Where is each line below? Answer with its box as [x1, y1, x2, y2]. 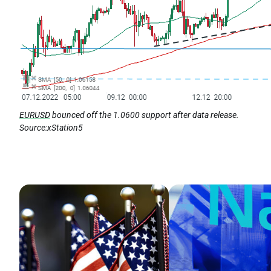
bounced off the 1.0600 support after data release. [50, 109, 239, 121]
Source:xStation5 [19, 122, 87, 134]
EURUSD [19, 109, 50, 121]
